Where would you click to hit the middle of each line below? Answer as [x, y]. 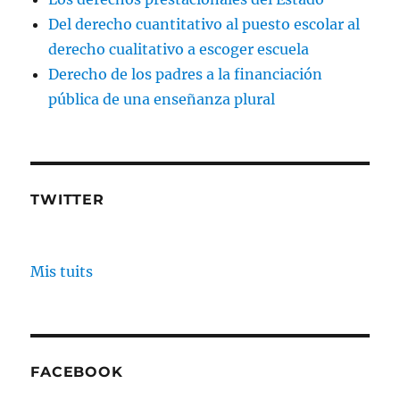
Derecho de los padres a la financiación [186, 74]
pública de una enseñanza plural [162, 99]
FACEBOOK [77, 371]
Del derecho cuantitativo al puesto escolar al [204, 24]
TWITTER [67, 199]
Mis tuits [62, 271]
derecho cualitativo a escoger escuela [179, 49]
